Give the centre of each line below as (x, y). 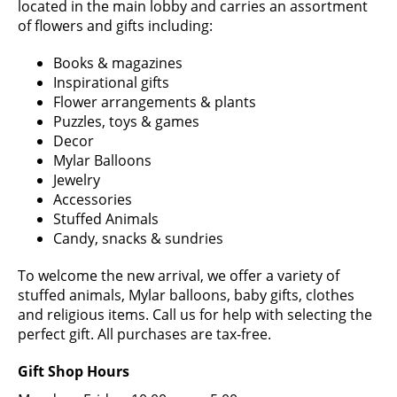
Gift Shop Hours (74, 371)
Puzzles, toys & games (126, 121)
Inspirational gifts (111, 82)
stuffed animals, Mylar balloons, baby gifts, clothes (186, 295)
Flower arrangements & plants (155, 101)
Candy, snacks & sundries (138, 238)
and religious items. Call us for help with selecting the (195, 314)
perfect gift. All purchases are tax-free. (144, 334)
